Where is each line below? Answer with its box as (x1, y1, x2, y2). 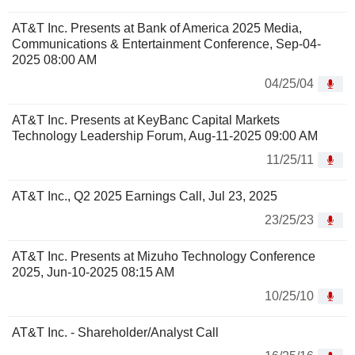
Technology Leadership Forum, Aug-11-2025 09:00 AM (12, 129, 318, 143)
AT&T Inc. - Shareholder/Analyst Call (12, 326, 219, 340)
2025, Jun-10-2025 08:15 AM (12, 265, 174, 280)
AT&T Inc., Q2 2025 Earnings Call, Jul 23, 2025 (12, 189, 277, 204)
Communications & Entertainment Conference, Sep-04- (12, 37, 321, 52)
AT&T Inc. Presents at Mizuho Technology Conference (12, 250, 315, 264)
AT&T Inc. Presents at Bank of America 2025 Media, (12, 21, 302, 36)
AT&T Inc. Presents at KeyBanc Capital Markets (12, 113, 280, 128)
